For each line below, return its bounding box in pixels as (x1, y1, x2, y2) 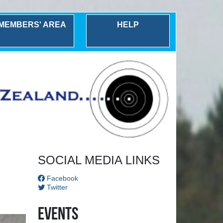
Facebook (45, 174, 79, 183)
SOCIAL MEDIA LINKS (38, 153, 160, 167)
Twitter (45, 183, 68, 192)
